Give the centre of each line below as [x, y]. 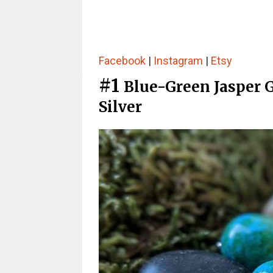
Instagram [178, 61]
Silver [120, 107]
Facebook [122, 61]
